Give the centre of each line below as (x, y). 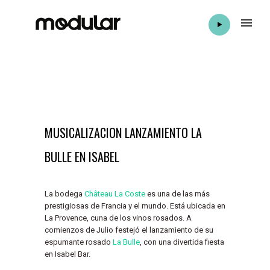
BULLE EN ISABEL (82, 157)
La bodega (64, 194)
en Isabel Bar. (67, 254)
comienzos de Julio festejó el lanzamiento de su (129, 230)
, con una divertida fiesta (182, 242)
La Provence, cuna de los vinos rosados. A (118, 218)
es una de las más (177, 194)
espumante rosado (79, 242)
